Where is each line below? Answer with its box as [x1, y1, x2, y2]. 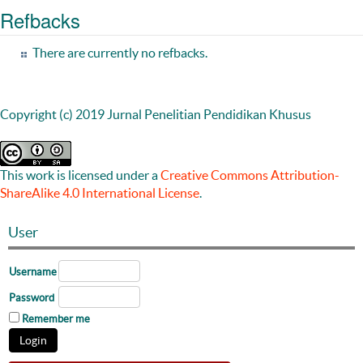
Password [9, 292, 54, 305]
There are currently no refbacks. [32, 45, 207, 61]
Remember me [22, 313, 90, 326]
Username [9, 266, 57, 279]
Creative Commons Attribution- [160, 168, 340, 183]
